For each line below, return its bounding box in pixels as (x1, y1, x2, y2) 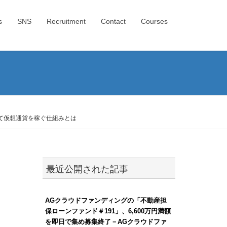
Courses (141, 17, 168, 25)
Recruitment (47, 17, 86, 25)
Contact (101, 17, 126, 25)
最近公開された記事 (46, 164, 128, 174)
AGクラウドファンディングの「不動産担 (45, 196, 167, 204)
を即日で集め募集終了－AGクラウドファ (45, 217, 167, 225)
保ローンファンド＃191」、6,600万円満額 (45, 207, 171, 215)
